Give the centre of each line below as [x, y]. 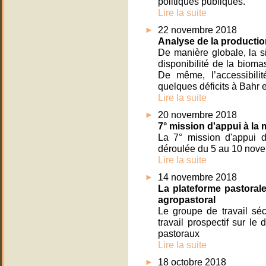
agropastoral [187, 200]
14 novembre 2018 [197, 177]
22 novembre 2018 [197, 30]
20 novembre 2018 [197, 115]
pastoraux [179, 234]
